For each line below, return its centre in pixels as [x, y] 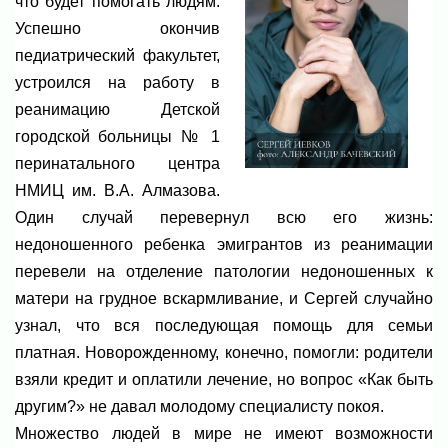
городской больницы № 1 [117, 137]
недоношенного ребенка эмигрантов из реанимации [224, 245]
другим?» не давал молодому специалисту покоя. [199, 407]
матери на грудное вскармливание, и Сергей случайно [224, 299]
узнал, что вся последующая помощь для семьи [224, 326]
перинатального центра [117, 164]
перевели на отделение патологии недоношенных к [224, 272]
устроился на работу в [117, 83]
